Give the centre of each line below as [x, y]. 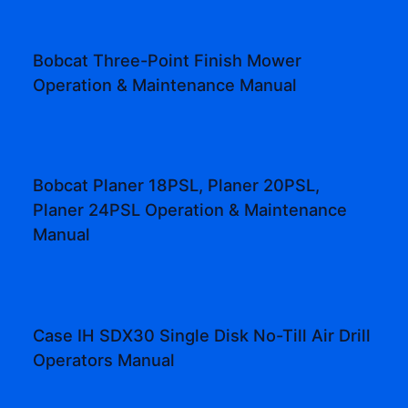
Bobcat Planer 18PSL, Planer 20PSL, [177, 185]
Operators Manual [104, 359]
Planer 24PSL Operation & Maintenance [190, 210]
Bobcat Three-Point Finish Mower [168, 61]
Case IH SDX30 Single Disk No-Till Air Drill [202, 335]
